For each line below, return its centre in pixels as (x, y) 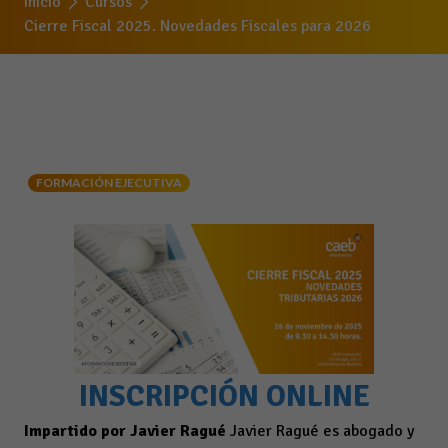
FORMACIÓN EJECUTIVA (109, 182)
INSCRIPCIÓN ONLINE (224, 396)
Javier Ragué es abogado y (320, 431)
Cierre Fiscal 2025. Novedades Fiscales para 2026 (197, 26)
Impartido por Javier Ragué (125, 431)
